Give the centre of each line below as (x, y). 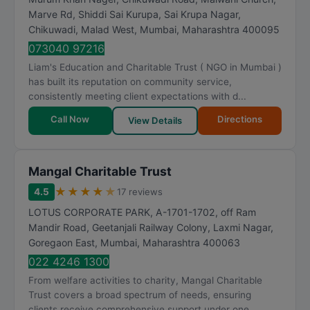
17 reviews (140, 192)
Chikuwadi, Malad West (81, 29)
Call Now (70, 119)
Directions (240, 119)
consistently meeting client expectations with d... (137, 96)
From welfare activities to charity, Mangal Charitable (145, 280)
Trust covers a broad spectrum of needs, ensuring (140, 295)
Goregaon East (62, 243)
